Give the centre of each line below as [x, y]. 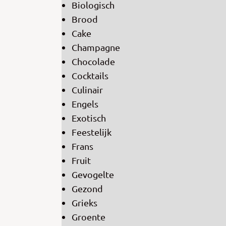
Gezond [87, 189]
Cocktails [90, 76]
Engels [85, 104]
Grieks [84, 203]
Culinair [87, 90]
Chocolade [93, 62]
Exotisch [89, 118]
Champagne [96, 47]
